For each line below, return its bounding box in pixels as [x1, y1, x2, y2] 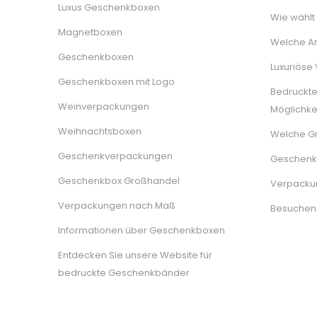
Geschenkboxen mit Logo [58, 75, 175, 89]
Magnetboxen [58, 25, 122, 40]
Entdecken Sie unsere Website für [58, 248, 212, 263]
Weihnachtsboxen [58, 125, 142, 139]
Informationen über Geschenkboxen [58, 224, 225, 238]
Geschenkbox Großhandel [58, 174, 180, 188]
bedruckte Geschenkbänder [58, 266, 190, 280]
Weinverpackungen [58, 100, 149, 114]
